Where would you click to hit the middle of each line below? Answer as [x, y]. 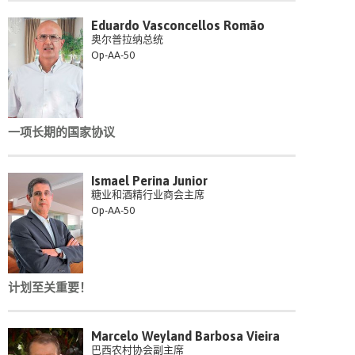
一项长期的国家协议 [61, 132]
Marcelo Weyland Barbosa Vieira [186, 336]
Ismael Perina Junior [150, 181]
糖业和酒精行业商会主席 [148, 195]
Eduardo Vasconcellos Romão [178, 26]
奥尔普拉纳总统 [128, 40]
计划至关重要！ [50, 288]
